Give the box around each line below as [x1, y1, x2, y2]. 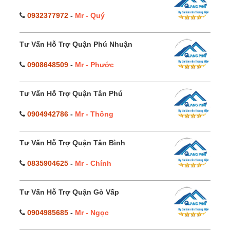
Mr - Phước [75, 60, 114, 69]
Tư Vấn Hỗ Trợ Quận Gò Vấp [20, 187, 119, 196]
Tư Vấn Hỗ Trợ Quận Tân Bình [20, 138, 125, 147]
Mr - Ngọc [75, 208, 109, 217]
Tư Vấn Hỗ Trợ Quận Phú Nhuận [20, 40, 132, 48]
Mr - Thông [75, 109, 113, 118]
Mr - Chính [75, 159, 111, 167]
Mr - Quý [75, 11, 105, 20]
